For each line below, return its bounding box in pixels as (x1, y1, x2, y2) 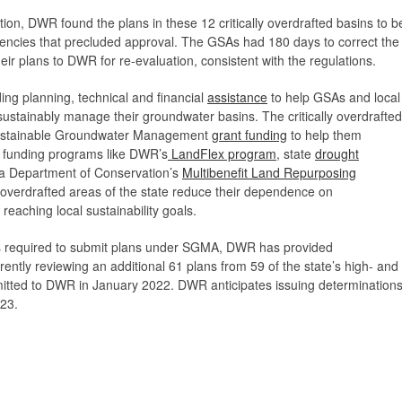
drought (315, 144, 359, 163)
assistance (207, 88, 267, 107)
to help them (287, 126, 362, 144)
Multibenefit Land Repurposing (182, 163, 356, 182)
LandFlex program (168, 144, 276, 163)
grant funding (212, 126, 287, 144)
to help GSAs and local (267, 88, 400, 107)
